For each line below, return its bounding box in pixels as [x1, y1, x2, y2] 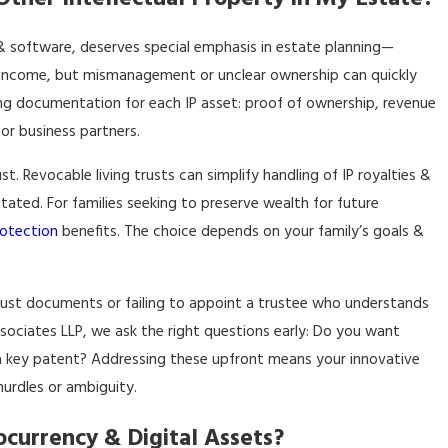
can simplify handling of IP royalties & [174, 164, 431, 190]
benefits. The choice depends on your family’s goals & [57, 220, 424, 246]
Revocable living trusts [22, 164, 175, 190]
